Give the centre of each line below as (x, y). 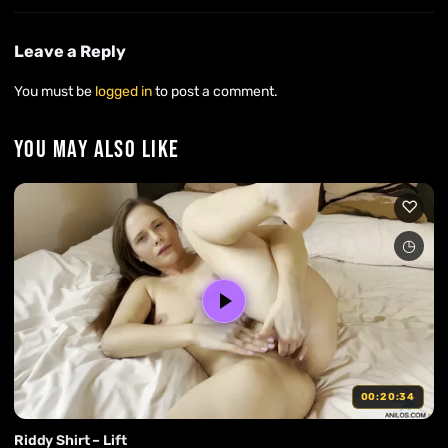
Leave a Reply (70, 52)
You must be (54, 91)
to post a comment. (215, 91)
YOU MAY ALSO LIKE (97, 149)
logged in (123, 91)
